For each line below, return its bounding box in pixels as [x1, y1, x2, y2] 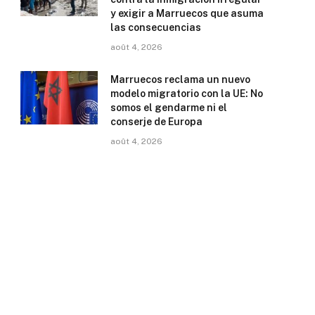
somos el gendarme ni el [110, 102, 227, 114]
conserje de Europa [110, 116, 202, 128]
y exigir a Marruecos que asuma [110, 8, 264, 20]
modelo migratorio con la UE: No [110, 88, 263, 100]
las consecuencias [110, 22, 201, 34]
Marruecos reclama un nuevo [110, 74, 250, 86]
